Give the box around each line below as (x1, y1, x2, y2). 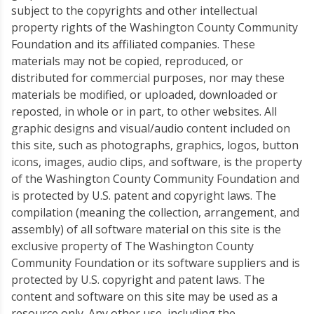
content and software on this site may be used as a (11, 289, 278, 304)
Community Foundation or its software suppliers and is (11, 255, 300, 271)
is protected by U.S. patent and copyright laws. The (11, 188, 276, 203)
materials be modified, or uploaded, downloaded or (11, 87, 278, 102)
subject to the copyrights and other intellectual (11, 3, 257, 18)
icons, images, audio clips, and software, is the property (11, 154, 302, 170)
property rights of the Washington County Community (11, 20, 298, 35)
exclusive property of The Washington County (11, 238, 254, 254)
